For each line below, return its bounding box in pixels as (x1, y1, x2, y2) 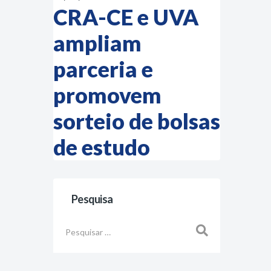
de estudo (53, 134, 150, 160)
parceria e (53, 56, 153, 82)
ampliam (53, 30, 142, 56)
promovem (53, 82, 162, 108)
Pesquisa (71, 192, 113, 206)
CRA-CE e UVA (53, 4, 199, 30)
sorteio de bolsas (53, 108, 220, 134)
